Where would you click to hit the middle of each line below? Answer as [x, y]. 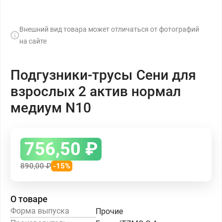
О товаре [29, 199]
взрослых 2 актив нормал [96, 91]
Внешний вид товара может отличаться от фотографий [109, 29]
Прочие [109, 211]
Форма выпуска [40, 211]
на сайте [33, 41]
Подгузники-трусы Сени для [103, 75]
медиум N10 [51, 108]
